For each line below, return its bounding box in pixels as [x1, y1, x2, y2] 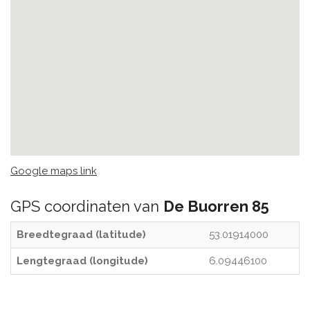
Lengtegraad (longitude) [17, 255, 148, 267]
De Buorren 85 [163, 197, 269, 215]
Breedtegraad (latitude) [17, 228, 146, 241]
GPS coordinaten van [10, 197, 163, 215]
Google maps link [10, 165, 97, 177]
